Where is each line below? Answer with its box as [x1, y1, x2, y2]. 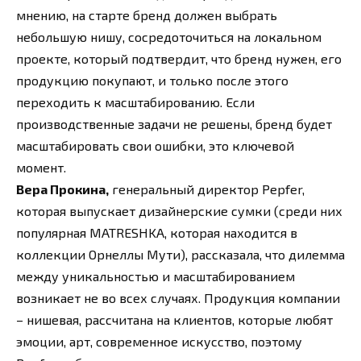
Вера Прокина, [16, 180, 109, 197]
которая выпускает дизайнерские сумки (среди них [16, 202, 342, 218]
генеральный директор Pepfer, [109, 180, 305, 197]
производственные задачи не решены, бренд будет [16, 115, 332, 131]
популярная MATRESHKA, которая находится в [16, 224, 297, 240]
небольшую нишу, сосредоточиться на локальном [16, 28, 322, 44]
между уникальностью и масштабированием [16, 268, 295, 284]
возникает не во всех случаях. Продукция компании [16, 289, 340, 305]
